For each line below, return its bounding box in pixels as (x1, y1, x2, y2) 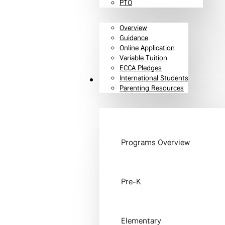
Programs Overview (121, 137, 190, 148)
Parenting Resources (120, 83, 184, 93)
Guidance (120, 33, 148, 43)
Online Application (120, 43, 175, 53)
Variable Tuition (120, 53, 167, 63)
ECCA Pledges (120, 63, 162, 73)
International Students (120, 73, 188, 83)
